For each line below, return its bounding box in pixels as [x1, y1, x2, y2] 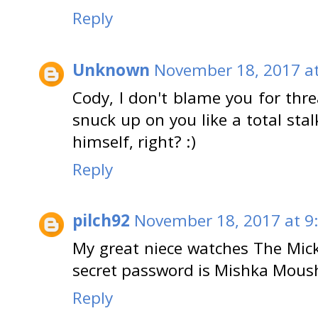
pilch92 [72, 209, 130, 232]
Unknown [72, 58, 150, 81]
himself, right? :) [72, 130, 196, 153]
